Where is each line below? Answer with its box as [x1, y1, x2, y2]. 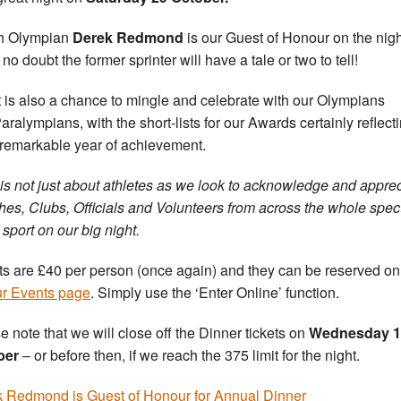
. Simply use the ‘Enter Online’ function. [90, 282, 339, 303]
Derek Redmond [73, 27, 183, 48]
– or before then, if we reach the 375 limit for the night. [19, 345, 360, 366]
